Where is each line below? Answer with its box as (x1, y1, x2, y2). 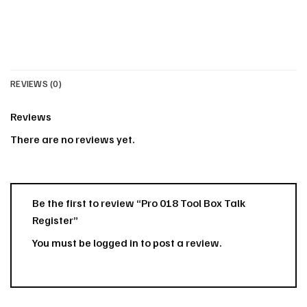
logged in (93, 235, 138, 249)
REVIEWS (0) (10, 78, 62, 90)
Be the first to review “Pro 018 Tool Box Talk (32, 195, 245, 210)
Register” (32, 212, 80, 227)
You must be (32, 235, 93, 249)
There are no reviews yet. (10, 132, 135, 147)
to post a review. (138, 235, 222, 249)
